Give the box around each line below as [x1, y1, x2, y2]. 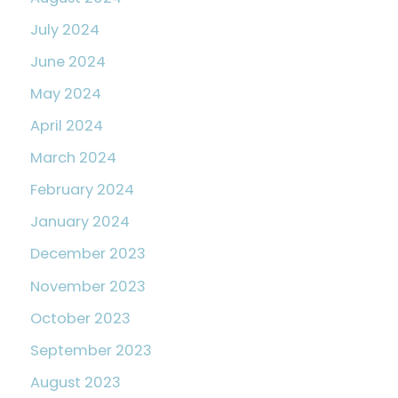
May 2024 [30, 83, 101, 104]
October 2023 [30, 307, 131, 329]
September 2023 [30, 339, 152, 361]
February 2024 [30, 179, 134, 201]
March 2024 [30, 147, 116, 169]
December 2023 [30, 243, 146, 265]
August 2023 [30, 371, 121, 393]
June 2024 [30, 51, 106, 72]
